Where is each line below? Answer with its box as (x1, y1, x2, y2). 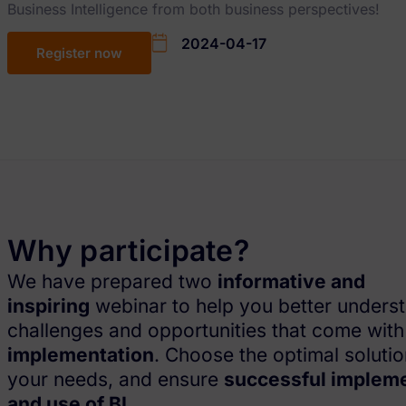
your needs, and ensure (7, 367, 224, 391)
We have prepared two (7, 269, 217, 293)
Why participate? (7, 232, 250, 268)
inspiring (7, 294, 90, 317)
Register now (36, 44, 122, 63)
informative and (217, 269, 365, 293)
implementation (7, 343, 154, 366)
